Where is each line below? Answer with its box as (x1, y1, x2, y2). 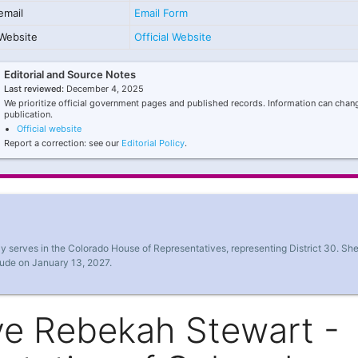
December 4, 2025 (63, 83, 144, 94)
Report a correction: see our (3, 137, 121, 149)
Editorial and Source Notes (3, 68, 136, 81)
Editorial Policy (121, 137, 185, 149)
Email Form (133, 6, 188, 19)
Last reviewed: (3, 83, 64, 94)
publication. (3, 109, 53, 120)
